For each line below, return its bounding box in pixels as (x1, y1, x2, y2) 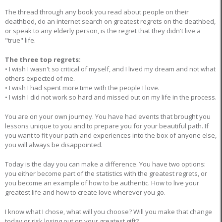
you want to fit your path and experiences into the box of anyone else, (5, 131, 217, 140)
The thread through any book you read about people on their (5, 7, 189, 17)
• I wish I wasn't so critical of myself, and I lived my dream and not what (5, 64, 216, 74)
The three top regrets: (5, 55, 81, 64)
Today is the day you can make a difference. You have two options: (5, 160, 206, 169)
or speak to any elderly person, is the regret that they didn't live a (5, 26, 201, 36)
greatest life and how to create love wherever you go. (5, 188, 166, 197)
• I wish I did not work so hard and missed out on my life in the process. (5, 93, 217, 102)
